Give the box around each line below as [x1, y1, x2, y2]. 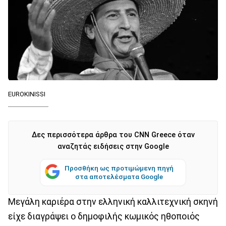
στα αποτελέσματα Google [75, 172, 163, 181]
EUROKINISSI [8, 90, 45, 98]
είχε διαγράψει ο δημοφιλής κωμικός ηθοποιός [8, 211, 200, 221]
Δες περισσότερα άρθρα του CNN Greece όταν [31, 130, 195, 139]
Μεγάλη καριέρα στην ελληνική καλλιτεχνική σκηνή [8, 196, 218, 207]
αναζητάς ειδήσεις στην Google [57, 142, 169, 151]
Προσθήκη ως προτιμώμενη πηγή [65, 163, 174, 172]
